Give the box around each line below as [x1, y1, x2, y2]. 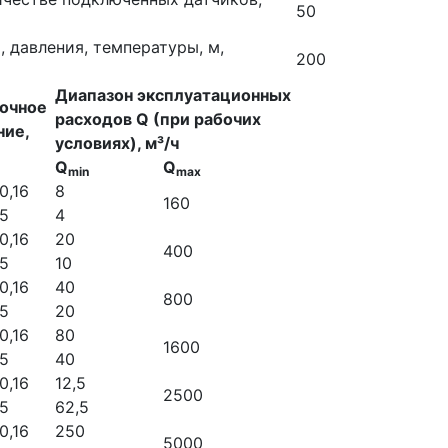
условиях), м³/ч [55, 133, 179, 153]
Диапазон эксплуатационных [55, 85, 291, 105]
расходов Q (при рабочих [55, 109, 261, 129]
